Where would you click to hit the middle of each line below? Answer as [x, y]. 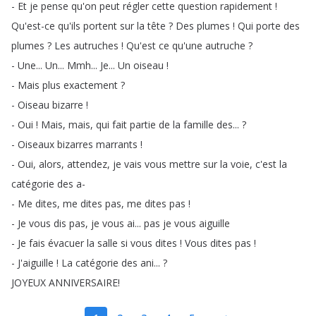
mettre [185, 164]
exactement [91, 85]
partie [143, 124]
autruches [96, 45]
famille [199, 124]
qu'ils [69, 26]
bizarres [75, 144]
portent [100, 26]
